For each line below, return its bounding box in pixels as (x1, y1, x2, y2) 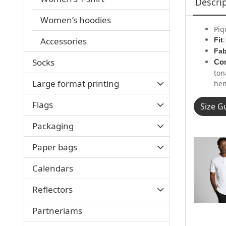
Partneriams (32, 204, 82, 216)
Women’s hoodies (40, 14, 111, 26)
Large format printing (32, 77, 119, 89)
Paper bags (32, 141, 77, 153)
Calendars (32, 162, 73, 174)
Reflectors (32, 183, 73, 195)
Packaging (32, 120, 74, 132)
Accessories (40, 35, 87, 47)
